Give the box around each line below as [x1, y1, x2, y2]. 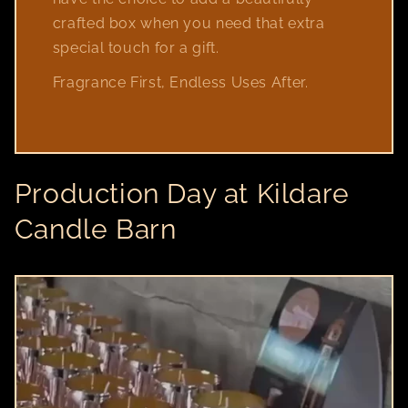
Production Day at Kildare [14, 177, 350, 209]
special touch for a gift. [52, 39, 219, 57]
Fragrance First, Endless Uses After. [52, 73, 309, 91]
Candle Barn [14, 212, 177, 245]
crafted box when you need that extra [52, 15, 325, 33]
